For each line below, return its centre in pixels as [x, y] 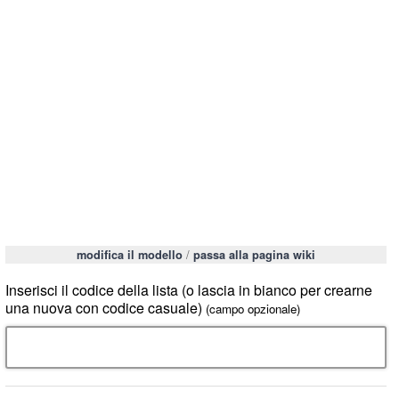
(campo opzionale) [253, 309]
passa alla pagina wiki [254, 255]
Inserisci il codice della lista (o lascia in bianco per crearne [189, 290]
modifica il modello [129, 255]
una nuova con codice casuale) [106, 308]
